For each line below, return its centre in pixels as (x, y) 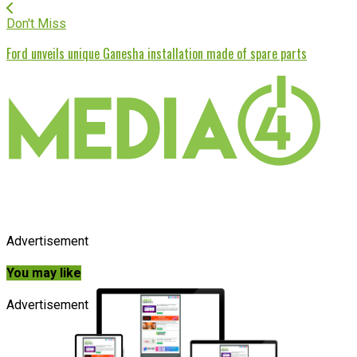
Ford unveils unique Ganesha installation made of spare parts (157, 53)
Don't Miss (36, 23)
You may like (44, 273)
